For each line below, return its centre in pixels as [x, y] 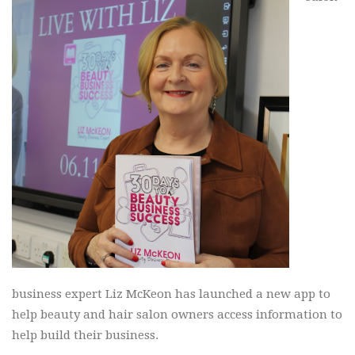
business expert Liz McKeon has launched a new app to [171, 294]
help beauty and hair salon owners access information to [177, 314]
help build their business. [85, 335]
